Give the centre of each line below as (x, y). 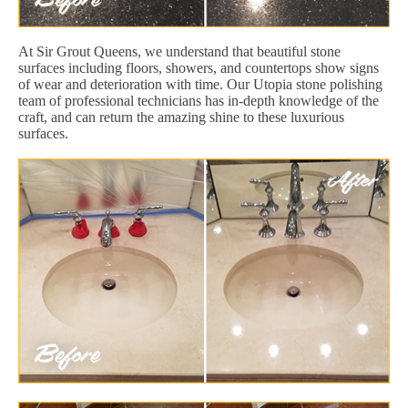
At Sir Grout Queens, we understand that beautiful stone (179, 51)
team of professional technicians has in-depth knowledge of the (199, 100)
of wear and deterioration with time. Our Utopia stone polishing (200, 84)
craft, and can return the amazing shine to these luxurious (181, 117)
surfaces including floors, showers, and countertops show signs (199, 67)
